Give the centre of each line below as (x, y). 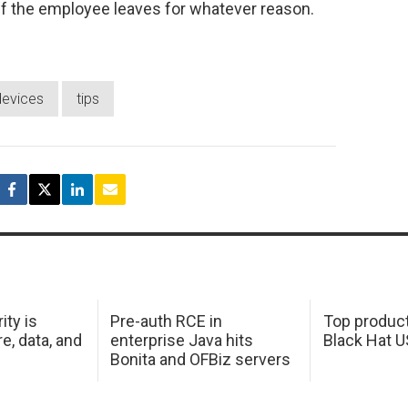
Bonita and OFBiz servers (201, 360)
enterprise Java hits (182, 341)
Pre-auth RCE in (167, 321)
